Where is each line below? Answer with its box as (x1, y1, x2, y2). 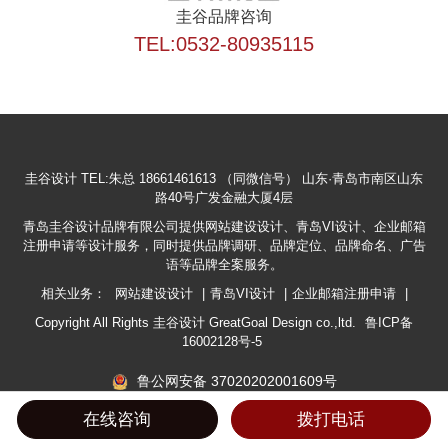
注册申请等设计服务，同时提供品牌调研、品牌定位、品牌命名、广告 (22, 237, 426, 253)
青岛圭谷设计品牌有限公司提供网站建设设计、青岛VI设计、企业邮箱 (22, 218, 426, 234)
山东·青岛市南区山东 (302, 170, 423, 186)
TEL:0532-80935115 (134, 32, 314, 55)
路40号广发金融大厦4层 (155, 189, 293, 205)
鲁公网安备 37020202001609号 (136, 373, 337, 390)
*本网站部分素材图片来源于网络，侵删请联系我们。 (60, 394, 388, 411)
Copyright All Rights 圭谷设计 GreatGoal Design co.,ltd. (35, 314, 360, 330)
